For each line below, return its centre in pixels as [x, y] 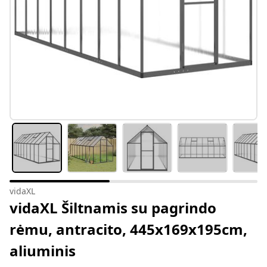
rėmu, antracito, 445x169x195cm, [128, 229]
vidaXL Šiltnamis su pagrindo [113, 208]
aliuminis [43, 251]
